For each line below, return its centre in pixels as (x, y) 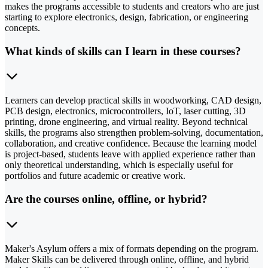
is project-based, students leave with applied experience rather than (130, 154)
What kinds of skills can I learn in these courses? (123, 51)
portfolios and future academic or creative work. (95, 176)
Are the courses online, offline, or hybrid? (106, 199)
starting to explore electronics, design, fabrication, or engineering (127, 17)
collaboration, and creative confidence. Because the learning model (131, 144)
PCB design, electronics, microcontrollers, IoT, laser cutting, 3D (125, 111)
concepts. (22, 28)
